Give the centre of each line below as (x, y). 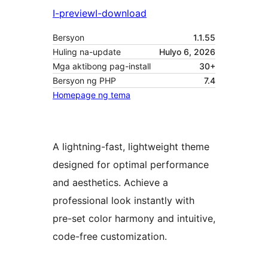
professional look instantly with (124, 201)
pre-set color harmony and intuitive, (134, 219)
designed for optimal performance (131, 165)
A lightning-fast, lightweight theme (131, 147)
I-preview (74, 13)
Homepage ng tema (92, 95)
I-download (121, 13)
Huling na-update (87, 52)
